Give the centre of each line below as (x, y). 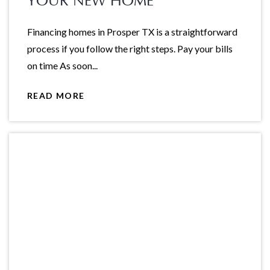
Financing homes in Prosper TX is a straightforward (132, 31)
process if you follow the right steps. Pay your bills (130, 48)
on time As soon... (62, 65)
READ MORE (56, 96)
